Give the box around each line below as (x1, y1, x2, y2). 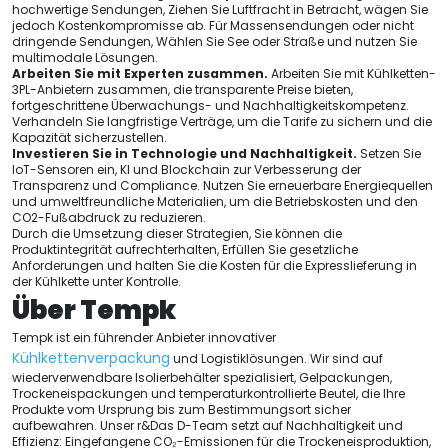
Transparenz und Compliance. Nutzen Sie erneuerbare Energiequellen (12, 177, 433, 194)
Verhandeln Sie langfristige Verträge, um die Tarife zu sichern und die (12, 113, 432, 130)
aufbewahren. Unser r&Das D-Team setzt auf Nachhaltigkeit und (12, 417, 403, 434)
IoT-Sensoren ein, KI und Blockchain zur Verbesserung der (12, 161, 361, 178)
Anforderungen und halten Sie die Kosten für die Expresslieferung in (12, 257, 417, 274)
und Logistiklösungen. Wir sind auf (170, 350, 383, 367)
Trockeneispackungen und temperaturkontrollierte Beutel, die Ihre (12, 385, 405, 402)
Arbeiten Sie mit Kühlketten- (268, 65, 436, 82)
